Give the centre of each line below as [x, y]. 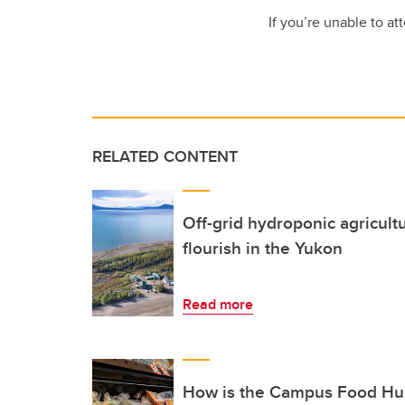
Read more [218, 305]
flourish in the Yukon [263, 248]
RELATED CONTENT [165, 157]
